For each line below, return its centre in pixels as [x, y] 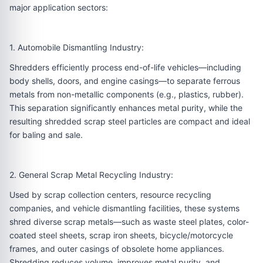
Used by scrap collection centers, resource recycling [110, 195]
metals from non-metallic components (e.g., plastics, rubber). [127, 94]
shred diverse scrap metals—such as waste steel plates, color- [129, 222]
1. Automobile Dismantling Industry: [77, 47]
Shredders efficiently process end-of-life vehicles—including [125, 67]
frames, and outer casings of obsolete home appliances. [117, 249]
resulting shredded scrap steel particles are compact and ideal [130, 121]
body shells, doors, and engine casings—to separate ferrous [125, 81]
